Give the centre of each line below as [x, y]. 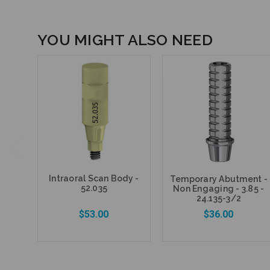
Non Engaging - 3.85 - [219, 189]
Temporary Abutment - [218, 179]
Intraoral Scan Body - [94, 178]
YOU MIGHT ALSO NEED [125, 40]
